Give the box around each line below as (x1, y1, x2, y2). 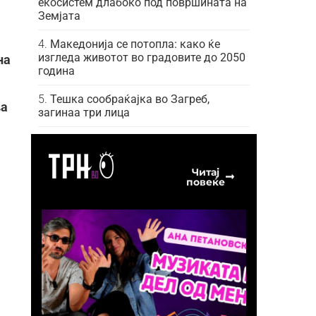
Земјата (38, 8, 80, 23)
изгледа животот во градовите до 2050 (38, 50, 245, 64)
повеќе (186, 175, 225, 188)
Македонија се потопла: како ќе (50, 37, 220, 51)
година (38, 63, 75, 78)
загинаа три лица (38, 105, 130, 119)
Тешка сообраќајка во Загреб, (50, 92, 209, 106)
